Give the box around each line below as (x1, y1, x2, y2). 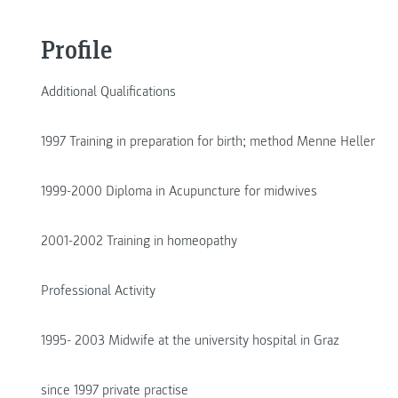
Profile (41, 33, 112, 66)
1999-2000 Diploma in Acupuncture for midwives (41, 182, 317, 201)
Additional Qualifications (41, 83, 176, 101)
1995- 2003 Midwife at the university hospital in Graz (41, 331, 339, 350)
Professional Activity (41, 282, 155, 300)
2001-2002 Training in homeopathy (41, 232, 237, 251)
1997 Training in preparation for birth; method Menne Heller (41, 132, 375, 151)
